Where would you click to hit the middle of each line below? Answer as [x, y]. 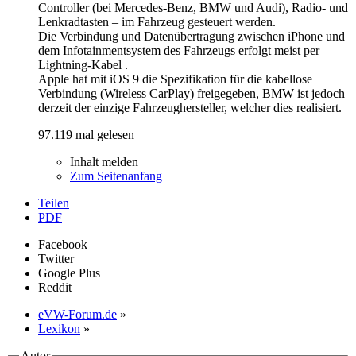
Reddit [55, 287]
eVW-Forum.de [77, 314]
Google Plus [69, 273]
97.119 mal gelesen [86, 134]
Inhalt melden [104, 161]
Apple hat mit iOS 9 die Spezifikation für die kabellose [175, 79]
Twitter [56, 258]
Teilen [54, 203]
